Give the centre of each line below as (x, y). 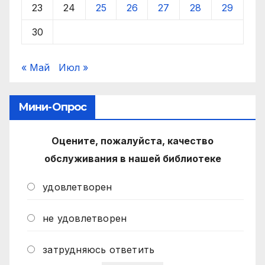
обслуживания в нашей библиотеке (132, 158)
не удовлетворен (85, 219)
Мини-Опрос (52, 107)
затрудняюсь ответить (99, 250)
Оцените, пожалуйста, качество (132, 140)
